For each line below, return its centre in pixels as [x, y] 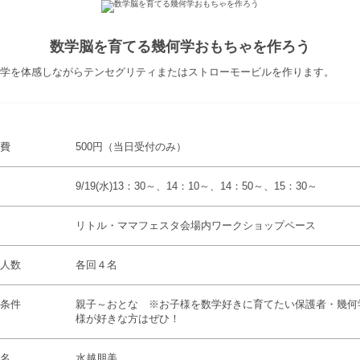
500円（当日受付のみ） [131, 147]
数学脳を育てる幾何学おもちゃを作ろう [180, 47]
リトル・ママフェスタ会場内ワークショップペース [196, 225]
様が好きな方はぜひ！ [128, 319]
